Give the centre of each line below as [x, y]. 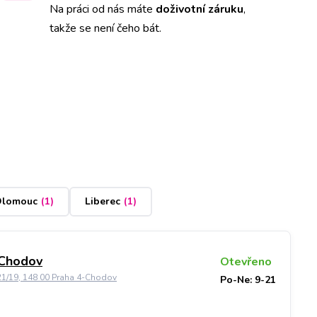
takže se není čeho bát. [105, 28]
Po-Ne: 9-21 [248, 279]
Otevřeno [246, 261]
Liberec [102, 202]
